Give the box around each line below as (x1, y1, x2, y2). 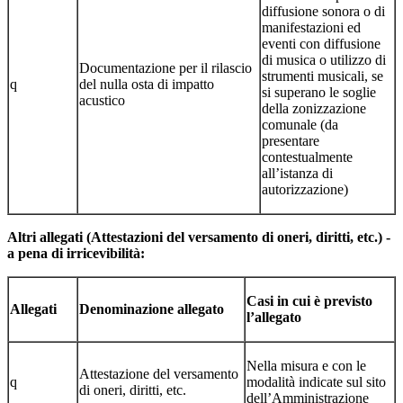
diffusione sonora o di (262, 3, 385, 19)
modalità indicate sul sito (246, 373, 386, 390)
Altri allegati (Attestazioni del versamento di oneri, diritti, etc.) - (7, 228, 390, 245)
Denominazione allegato (79, 300, 224, 317)
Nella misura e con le (246, 357, 366, 373)
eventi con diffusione (262, 35, 381, 51)
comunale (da (262, 116, 338, 132)
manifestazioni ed (262, 19, 361, 35)
